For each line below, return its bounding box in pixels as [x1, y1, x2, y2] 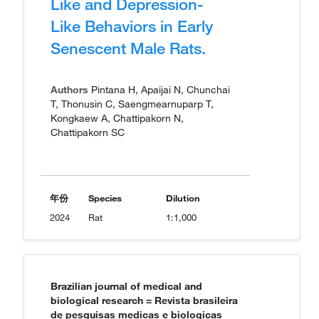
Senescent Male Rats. [51, 38, 206, 58]
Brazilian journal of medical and [51, 280, 202, 293]
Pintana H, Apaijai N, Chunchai [88, 83, 230, 96]
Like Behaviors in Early [51, 16, 213, 36]
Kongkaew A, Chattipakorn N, [51, 112, 184, 125]
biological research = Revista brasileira [51, 294, 238, 307]
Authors [51, 83, 88, 96]
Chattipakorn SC [51, 126, 125, 139]
